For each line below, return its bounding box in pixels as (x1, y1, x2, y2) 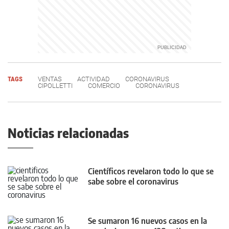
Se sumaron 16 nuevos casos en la (88, 216, 207, 226)
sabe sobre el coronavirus (88, 176, 178, 187)
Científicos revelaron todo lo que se (88, 166, 214, 176)
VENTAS (38, 75, 62, 83)
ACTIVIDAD (77, 75, 110, 83)
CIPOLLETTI (38, 81, 73, 89)
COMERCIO (88, 81, 120, 89)
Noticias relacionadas (8, 125, 129, 141)
